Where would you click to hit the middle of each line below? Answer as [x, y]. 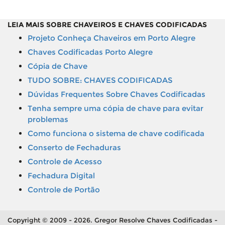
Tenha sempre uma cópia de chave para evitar [116, 108]
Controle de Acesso [65, 161]
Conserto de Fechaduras [74, 147]
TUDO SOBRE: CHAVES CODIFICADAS [100, 80]
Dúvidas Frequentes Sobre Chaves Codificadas [117, 94]
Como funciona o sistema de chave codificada [116, 133]
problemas [48, 119]
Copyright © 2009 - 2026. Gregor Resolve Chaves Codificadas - [113, 220]
